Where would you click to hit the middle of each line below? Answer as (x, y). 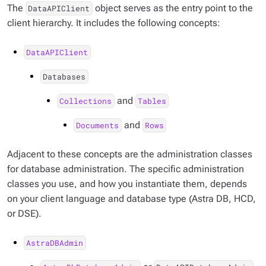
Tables (152, 101)
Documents (98, 125)
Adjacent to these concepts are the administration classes (130, 154)
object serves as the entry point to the (172, 8)
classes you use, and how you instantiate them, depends (127, 184)
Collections (86, 101)
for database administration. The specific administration (126, 169)
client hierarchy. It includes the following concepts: (114, 23)
